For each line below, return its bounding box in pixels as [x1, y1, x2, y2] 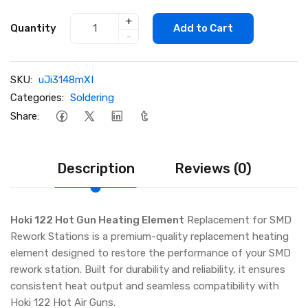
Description [56, 159, 135, 177]
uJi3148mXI [38, 73, 93, 86]
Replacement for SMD [184, 213, 291, 226]
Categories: [10, 91, 64, 104]
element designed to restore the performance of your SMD [10, 246, 291, 259]
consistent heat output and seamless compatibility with [10, 279, 279, 292]
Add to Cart [173, 22, 233, 35]
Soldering [70, 91, 114, 104]
